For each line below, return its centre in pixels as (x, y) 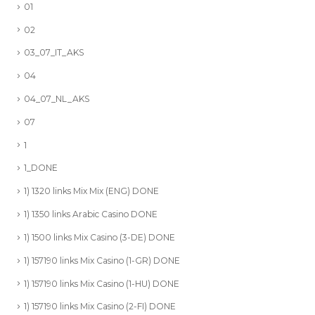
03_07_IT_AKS (54, 53)
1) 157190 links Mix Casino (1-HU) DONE (102, 283)
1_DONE (41, 168)
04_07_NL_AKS (57, 98)
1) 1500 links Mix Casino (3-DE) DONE (99, 237)
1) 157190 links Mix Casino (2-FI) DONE (100, 307)
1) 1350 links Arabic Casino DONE (91, 214)
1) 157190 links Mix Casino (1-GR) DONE (102, 260)
